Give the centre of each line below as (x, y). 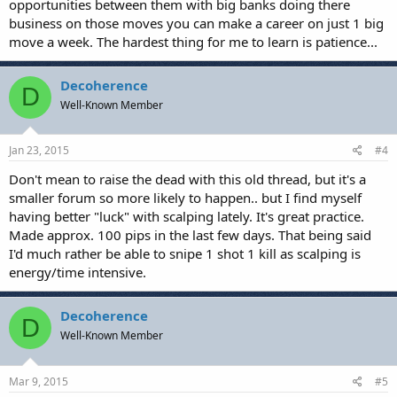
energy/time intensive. (78, 272)
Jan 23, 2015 (39, 150)
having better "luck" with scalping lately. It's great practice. (187, 216)
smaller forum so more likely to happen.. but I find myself (185, 198)
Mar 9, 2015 (39, 381)
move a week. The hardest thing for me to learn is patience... (193, 41)
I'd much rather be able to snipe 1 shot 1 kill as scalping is (185, 253)
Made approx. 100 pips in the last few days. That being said (190, 235)
